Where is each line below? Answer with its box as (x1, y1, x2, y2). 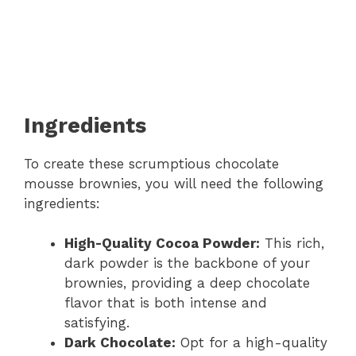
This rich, (260, 235, 324, 252)
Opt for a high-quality (176, 335, 327, 351)
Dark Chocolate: (64, 335, 176, 351)
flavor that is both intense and (64, 295, 267, 311)
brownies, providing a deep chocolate (64, 275, 310, 292)
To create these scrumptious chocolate (24, 155, 279, 172)
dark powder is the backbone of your (64, 255, 310, 272)
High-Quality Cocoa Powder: (64, 235, 260, 252)
